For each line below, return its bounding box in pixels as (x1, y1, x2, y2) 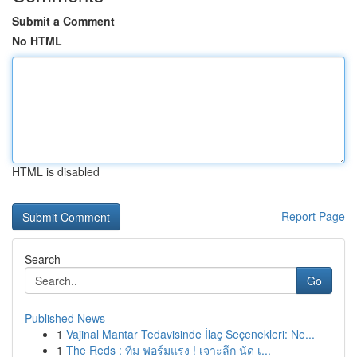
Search (25, 251, 61, 267)
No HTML (12, 33, 62, 49)
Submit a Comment (12, 13, 115, 29)
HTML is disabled (12, 163, 100, 179)
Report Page (281, 208, 345, 224)
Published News (25, 310, 105, 326)
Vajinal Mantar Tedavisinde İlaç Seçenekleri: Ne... (66, 326, 315, 342)
